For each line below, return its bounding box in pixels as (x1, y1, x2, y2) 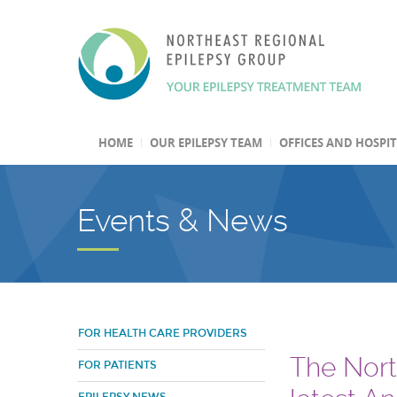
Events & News (77, 202, 288, 238)
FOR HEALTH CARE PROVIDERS (78, 327, 247, 339)
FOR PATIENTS (78, 359, 157, 371)
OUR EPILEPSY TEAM (149, 135, 262, 151)
